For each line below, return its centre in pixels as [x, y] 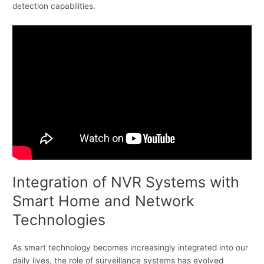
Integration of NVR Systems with [126, 182]
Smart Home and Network [104, 201]
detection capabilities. [54, 6]
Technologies [59, 220]
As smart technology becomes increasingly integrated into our [131, 248]
